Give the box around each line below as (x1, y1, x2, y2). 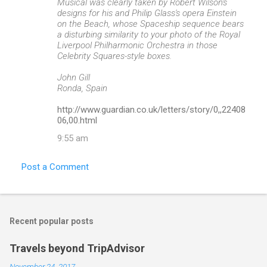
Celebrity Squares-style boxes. (57, 50, 172, 61)
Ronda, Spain (57, 82, 107, 94)
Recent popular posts (10, 216, 94, 226)
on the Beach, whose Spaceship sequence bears (57, 18, 244, 29)
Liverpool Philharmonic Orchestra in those (57, 39, 218, 51)
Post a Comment (21, 161, 89, 172)
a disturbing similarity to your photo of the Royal (57, 29, 240, 40)
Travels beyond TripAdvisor (10, 241, 145, 254)
